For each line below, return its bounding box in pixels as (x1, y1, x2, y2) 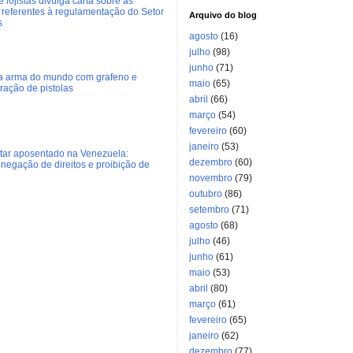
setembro (189, 204, 229, 216)
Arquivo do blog (189, 10, 257, 20)
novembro (189, 173, 232, 184)
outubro (189, 188, 222, 200)
